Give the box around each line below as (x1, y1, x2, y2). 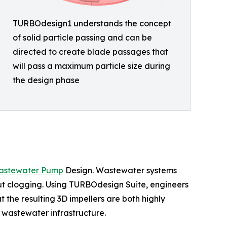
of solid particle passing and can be (13, 32, 152, 43)
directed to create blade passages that (13, 47, 168, 57)
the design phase (13, 75, 80, 86)
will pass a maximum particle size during (13, 61, 170, 71)
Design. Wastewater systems (63, 165, 177, 175)
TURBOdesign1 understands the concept (13, 18, 171, 29)
